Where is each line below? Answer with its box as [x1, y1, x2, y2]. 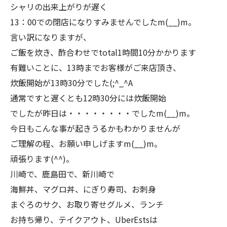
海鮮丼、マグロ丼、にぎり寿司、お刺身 [10, 183, 156, 196]
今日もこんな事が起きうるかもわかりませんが [10, 122, 180, 135]
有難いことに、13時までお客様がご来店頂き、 [10, 61, 181, 74]
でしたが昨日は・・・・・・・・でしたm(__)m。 [10, 107, 195, 120]
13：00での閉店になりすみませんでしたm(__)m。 [10, 16, 196, 28]
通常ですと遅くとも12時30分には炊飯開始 [10, 92, 166, 104]
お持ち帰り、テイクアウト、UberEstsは [10, 213, 158, 226]
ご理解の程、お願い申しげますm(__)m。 [10, 137, 162, 150]
